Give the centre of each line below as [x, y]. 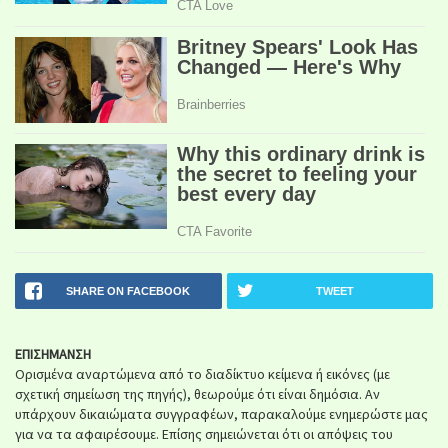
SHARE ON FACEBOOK [128, 290]
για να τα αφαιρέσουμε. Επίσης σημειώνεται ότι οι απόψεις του [204, 433]
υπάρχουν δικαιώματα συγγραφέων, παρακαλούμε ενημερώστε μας [221, 413]
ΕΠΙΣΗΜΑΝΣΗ [53, 353]
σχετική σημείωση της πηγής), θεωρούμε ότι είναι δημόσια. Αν [197, 393]
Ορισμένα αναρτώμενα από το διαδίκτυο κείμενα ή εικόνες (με [202, 373]
